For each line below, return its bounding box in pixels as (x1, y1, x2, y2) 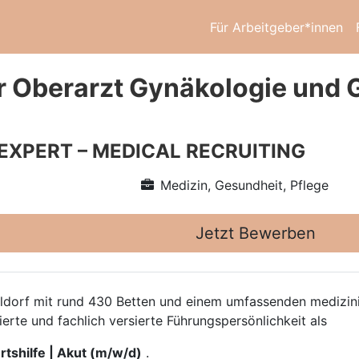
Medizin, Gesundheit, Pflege (159, 177, 329, 193)
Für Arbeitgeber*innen (210, 18, 343, 35)
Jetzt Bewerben (196, 224, 316, 243)
